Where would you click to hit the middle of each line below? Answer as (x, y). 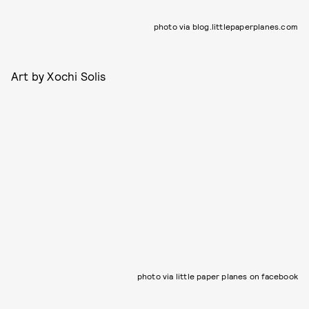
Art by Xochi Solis (59, 76)
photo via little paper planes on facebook (217, 276)
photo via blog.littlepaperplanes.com (226, 26)
